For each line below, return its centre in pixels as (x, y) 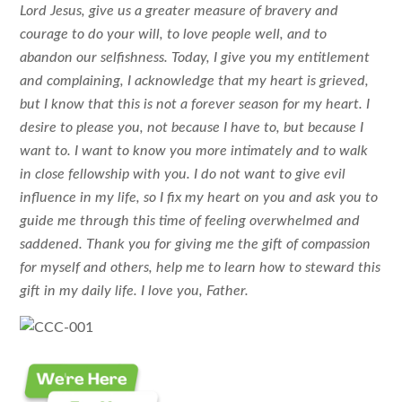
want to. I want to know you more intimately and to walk (194, 151)
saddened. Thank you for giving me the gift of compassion (196, 245)
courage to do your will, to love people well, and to (174, 35)
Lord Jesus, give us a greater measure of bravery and (179, 11)
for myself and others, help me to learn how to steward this (201, 268)
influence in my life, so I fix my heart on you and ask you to (199, 198)
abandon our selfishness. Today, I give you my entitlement (195, 58)
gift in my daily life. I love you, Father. (135, 291)
